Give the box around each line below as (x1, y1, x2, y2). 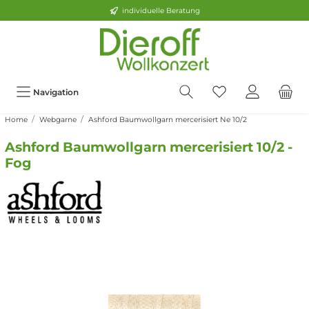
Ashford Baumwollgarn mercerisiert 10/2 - (5, 139, 292, 156)
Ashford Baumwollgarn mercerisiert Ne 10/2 (88, 115, 247, 125)
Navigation (33, 87, 79, 98)
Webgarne (39, 115, 77, 125)
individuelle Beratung (121, 6, 200, 15)
